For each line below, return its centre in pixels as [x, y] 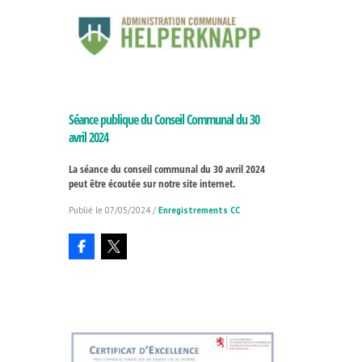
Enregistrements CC [199, 210]
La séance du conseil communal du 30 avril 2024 [166, 169]
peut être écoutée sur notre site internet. [152, 184]
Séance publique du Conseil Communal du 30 [164, 120]
